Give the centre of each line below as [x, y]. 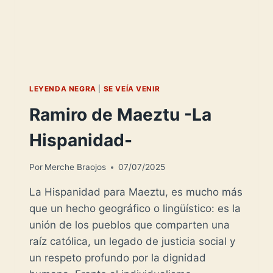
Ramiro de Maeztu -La [120, 114]
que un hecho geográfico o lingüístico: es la [135, 209]
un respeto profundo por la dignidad [118, 258]
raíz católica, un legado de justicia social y [132, 242]
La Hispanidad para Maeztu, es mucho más [136, 192]
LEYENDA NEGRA [63, 88]
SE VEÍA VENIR [132, 88]
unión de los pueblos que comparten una [129, 225]
